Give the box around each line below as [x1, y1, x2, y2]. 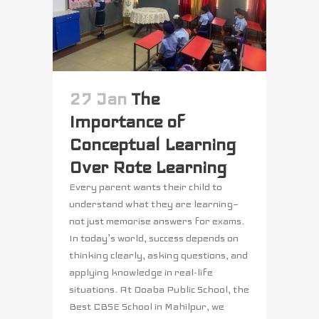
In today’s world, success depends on [69, 231, 239, 244]
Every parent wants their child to [69, 180, 222, 193]
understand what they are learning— [69, 197, 239, 210]
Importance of [69, 110, 184, 132]
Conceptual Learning [69, 133, 236, 155]
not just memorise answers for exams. [69, 214, 244, 227]
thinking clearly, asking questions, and [69, 249, 248, 261]
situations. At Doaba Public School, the [69, 283, 249, 296]
